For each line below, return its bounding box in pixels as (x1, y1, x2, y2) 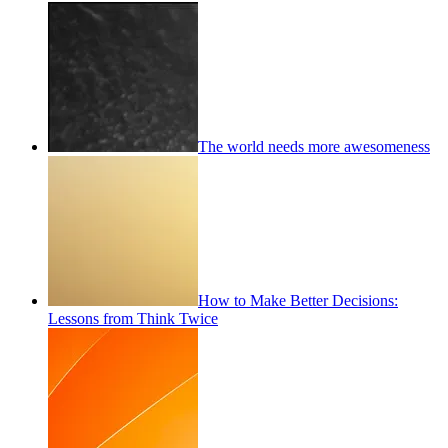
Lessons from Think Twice (48, 310, 218, 328)
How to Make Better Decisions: (198, 292, 398, 310)
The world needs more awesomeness (198, 138, 430, 156)
